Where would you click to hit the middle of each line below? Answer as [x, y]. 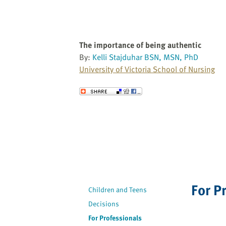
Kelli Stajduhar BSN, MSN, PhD [145, 57]
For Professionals [115, 218]
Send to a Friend [111, 93]
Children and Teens [118, 190]
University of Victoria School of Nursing [147, 69]
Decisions [104, 204]
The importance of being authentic [140, 45]
